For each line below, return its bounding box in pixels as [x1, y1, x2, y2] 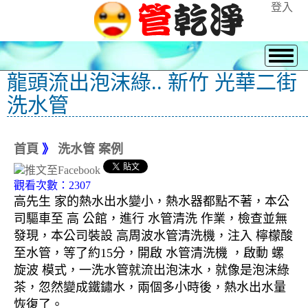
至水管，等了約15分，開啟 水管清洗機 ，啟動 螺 [14, 246, 284, 261]
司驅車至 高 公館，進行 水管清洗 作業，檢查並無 [14, 212, 287, 226]
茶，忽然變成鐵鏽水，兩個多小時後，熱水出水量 [14, 280, 286, 295]
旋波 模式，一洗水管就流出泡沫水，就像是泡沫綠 [14, 263, 289, 278]
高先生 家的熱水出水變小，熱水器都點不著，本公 [14, 195, 289, 209]
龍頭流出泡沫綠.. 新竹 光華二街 [7, 71, 297, 93]
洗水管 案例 [58, 142, 123, 156]
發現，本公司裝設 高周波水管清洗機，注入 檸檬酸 [14, 229, 293, 243]
